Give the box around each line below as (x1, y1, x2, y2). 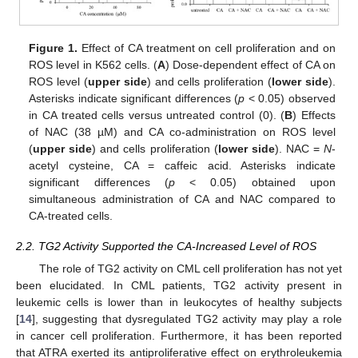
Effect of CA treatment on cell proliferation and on (78, 41, 336, 54)
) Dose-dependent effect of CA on (165, 58, 336, 71)
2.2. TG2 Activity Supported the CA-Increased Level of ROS (16, 239, 316, 253)
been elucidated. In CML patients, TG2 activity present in (16, 278, 342, 292)
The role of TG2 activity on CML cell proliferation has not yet (38, 261, 342, 275)
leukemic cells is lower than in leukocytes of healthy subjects (16, 295, 342, 308)
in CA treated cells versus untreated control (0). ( (29, 108, 285, 121)
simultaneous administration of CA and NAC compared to (29, 192, 336, 205)
